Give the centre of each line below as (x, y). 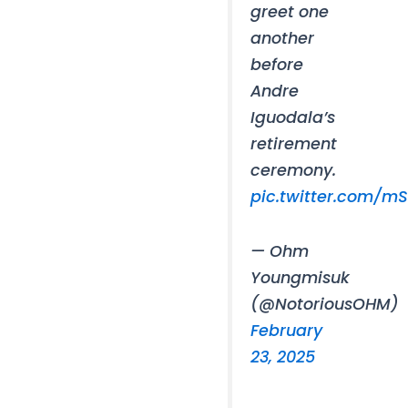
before (277, 65)
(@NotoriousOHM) (325, 304)
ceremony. (294, 170)
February (287, 331)
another (283, 38)
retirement (294, 144)
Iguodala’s (293, 117)
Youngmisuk (301, 278)
